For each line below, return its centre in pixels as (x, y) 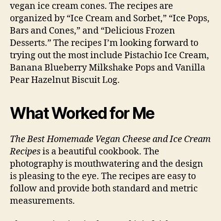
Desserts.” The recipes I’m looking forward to (104, 43)
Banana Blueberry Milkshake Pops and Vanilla (108, 68)
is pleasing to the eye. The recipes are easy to (103, 177)
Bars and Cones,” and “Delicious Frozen (92, 31)
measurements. (42, 201)
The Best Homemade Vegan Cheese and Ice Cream (110, 140)
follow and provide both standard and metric (104, 189)
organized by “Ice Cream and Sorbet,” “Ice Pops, (110, 19)
